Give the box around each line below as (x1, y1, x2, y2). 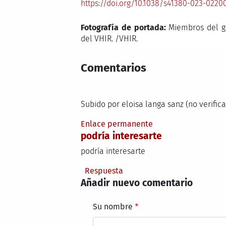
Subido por (81, 99, 122, 109)
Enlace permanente (81, 119, 153, 129)
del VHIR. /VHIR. (81, 34, 138, 44)
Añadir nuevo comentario (81, 177, 193, 189)
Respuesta (85, 166, 124, 176)
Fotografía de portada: (81, 23, 166, 33)
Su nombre (93, 202, 133, 212)
